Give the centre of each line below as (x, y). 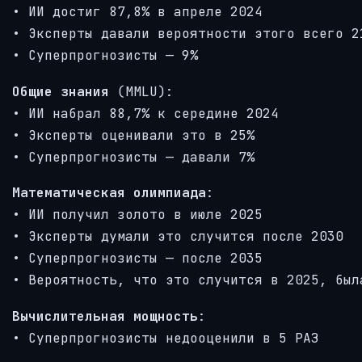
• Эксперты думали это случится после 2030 (178, 237)
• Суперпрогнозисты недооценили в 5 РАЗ (166, 339)
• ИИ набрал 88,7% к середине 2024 (145, 113)
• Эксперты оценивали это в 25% (133, 135)
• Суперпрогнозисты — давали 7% (133, 157)
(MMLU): (141, 91)
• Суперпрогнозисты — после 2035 (137, 259)
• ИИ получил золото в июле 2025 (137, 215)
